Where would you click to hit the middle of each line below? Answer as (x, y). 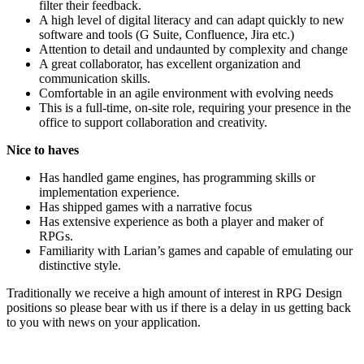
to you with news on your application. (104, 322)
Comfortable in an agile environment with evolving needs (186, 93)
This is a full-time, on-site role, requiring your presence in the (195, 107)
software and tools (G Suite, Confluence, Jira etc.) (168, 34)
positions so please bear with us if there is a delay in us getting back (179, 307)
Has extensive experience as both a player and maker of (181, 221)
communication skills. (95, 78)
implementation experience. (109, 192)
